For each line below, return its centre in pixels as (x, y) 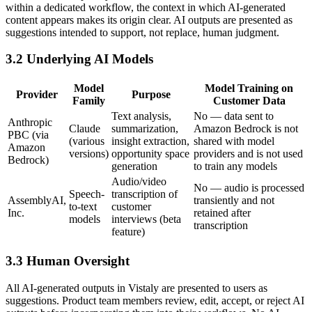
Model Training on (249, 88)
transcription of (145, 194)
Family (89, 101)
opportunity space (150, 154)
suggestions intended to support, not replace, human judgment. (142, 32)
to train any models (235, 166)
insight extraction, (150, 141)
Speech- (87, 194)
